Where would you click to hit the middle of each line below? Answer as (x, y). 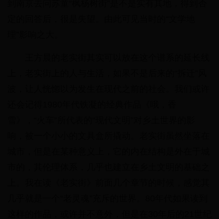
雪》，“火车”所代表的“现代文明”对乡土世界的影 (101, 120)
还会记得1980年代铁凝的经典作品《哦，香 (92, 105)
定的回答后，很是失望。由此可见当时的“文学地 (101, 19)
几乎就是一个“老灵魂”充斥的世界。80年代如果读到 (108, 199)
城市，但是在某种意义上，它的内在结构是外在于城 (109, 152)
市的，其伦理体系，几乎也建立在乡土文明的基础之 (109, 167)
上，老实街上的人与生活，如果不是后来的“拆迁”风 (107, 74)
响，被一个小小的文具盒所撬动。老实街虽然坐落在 (109, 136)
